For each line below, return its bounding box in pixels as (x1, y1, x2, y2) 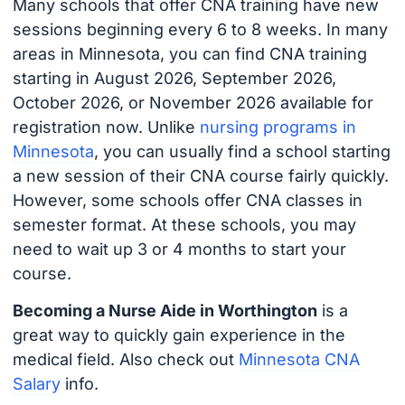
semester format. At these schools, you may (12, 215, 356, 235)
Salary (12, 373, 61, 393)
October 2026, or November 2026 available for (12, 93, 373, 113)
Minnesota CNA (238, 349, 360, 369)
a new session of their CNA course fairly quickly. (12, 166, 389, 186)
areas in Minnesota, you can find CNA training (12, 44, 367, 64)
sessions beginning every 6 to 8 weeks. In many (12, 20, 388, 40)
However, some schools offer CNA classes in (12, 191, 363, 211)
